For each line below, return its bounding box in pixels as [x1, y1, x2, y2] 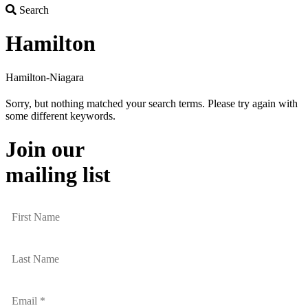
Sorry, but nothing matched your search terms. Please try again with [5, 97, 298, 109]
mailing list [5, 162, 111, 188]
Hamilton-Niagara [5, 71, 84, 83]
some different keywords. [5, 109, 115, 122]
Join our [5, 137, 85, 162]
